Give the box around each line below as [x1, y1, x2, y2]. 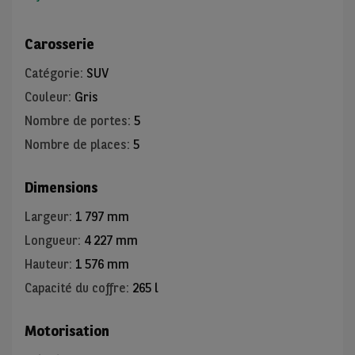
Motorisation [25, 323, 109, 340]
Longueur [25, 233, 78, 249]
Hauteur [25, 257, 69, 273]
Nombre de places [25, 137, 127, 153]
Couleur [25, 90, 68, 105]
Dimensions [25, 179, 97, 197]
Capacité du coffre [25, 281, 126, 296]
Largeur [25, 209, 69, 225]
